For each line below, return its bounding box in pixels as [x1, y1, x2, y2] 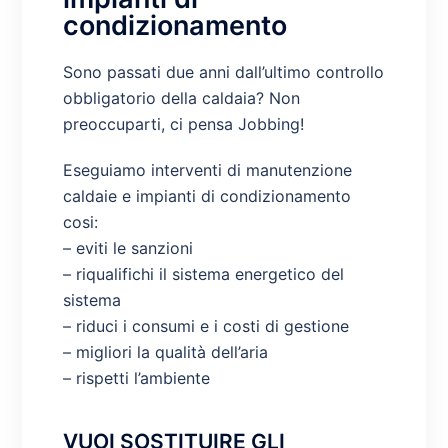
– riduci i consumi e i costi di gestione [62, 316, 349, 337]
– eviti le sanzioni [62, 238, 198, 259]
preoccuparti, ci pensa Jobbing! [62, 114, 309, 135]
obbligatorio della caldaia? [62, 88, 269, 109]
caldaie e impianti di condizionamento [62, 186, 351, 207]
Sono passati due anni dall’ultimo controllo [62, 62, 384, 83]
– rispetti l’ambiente [62, 368, 210, 389]
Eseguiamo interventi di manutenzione [62, 160, 352, 181]
